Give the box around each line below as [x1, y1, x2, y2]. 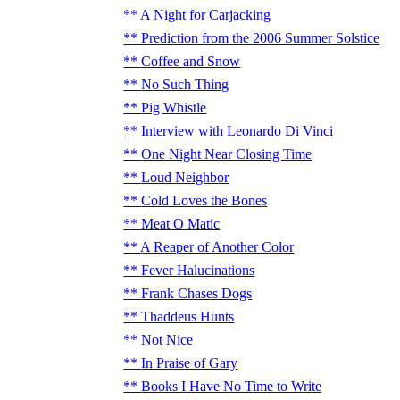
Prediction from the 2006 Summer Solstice [141, 30, 380, 46]
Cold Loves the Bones [141, 193, 268, 208]
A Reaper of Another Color [140, 239, 295, 254]
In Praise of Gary [141, 355, 238, 371]
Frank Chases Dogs [141, 286, 253, 301]
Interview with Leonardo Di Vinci [141, 123, 334, 138]
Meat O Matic [141, 216, 221, 231]
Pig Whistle [141, 100, 207, 115]
